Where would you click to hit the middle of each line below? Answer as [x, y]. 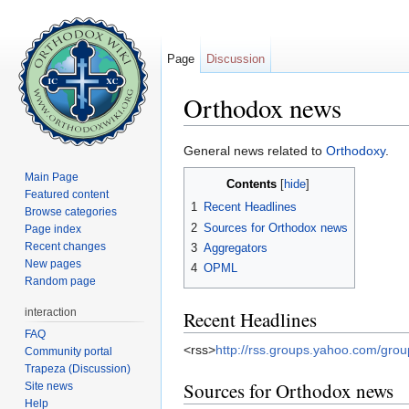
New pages [53, 263]
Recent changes [66, 246]
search [324, 133]
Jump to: [210, 133]
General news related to [255, 151]
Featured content [67, 194]
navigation [267, 133]
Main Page [52, 177]
